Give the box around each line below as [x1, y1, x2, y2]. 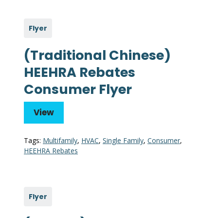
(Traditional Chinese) [24, 46, 171, 65]
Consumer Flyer [24, 80, 132, 99]
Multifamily [43, 136, 77, 145]
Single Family [103, 136, 144, 145]
